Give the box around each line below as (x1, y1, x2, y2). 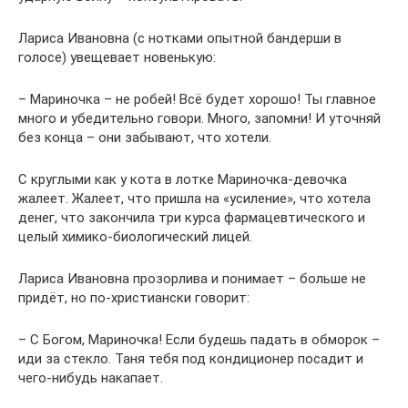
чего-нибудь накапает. (18, 370, 163, 386)
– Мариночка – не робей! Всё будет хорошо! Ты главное (18, 91, 376, 107)
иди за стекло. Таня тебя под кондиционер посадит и (18, 351, 363, 367)
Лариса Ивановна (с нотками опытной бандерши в (18, 30, 342, 46)
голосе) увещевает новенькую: (18, 49, 216, 66)
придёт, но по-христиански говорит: (18, 290, 250, 306)
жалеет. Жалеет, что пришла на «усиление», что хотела (18, 190, 371, 207)
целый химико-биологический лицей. (18, 229, 252, 245)
